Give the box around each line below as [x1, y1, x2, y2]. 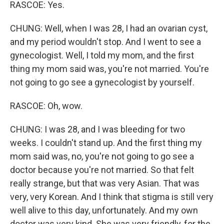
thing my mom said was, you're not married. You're [10, 63, 209, 74]
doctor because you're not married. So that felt [10, 164, 194, 175]
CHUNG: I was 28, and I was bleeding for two [10, 124, 185, 135]
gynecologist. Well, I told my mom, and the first [10, 50, 194, 61]
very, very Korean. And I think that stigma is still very [10, 191, 213, 202]
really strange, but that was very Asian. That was [10, 178, 199, 189]
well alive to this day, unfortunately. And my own [10, 205, 198, 216]
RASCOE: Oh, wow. [10, 100, 82, 111]
